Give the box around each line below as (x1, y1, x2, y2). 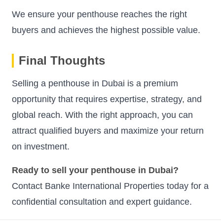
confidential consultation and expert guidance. (12, 196, 192, 207)
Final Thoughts (19, 53, 105, 67)
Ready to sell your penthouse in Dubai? (12, 165, 179, 175)
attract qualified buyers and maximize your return (12, 125, 204, 136)
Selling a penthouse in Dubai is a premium (12, 78, 178, 88)
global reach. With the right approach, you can (12, 110, 193, 120)
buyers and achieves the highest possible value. (12, 25, 200, 35)
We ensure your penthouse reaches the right (12, 9, 187, 19)
